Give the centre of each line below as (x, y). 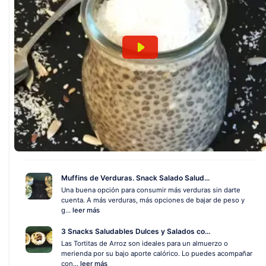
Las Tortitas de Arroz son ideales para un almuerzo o (145, 243)
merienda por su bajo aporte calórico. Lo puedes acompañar (157, 254)
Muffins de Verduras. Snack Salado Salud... (135, 178)
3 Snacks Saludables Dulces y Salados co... (136, 231)
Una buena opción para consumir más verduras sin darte (151, 190)
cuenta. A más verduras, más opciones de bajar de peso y (153, 200)
